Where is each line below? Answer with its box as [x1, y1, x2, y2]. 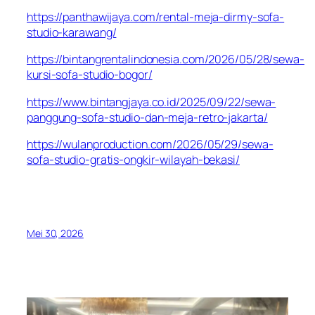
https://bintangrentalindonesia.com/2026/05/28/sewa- [27, 51, 304, 67]
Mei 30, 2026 [27, 226, 84, 240]
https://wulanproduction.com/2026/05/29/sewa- [27, 136, 274, 152]
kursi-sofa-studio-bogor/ [27, 67, 153, 83]
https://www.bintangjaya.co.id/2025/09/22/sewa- [27, 94, 276, 110]
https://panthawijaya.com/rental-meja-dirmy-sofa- [27, 9, 285, 25]
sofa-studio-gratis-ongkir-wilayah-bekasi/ [27, 151, 240, 167]
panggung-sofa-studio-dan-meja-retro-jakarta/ [27, 109, 268, 125]
